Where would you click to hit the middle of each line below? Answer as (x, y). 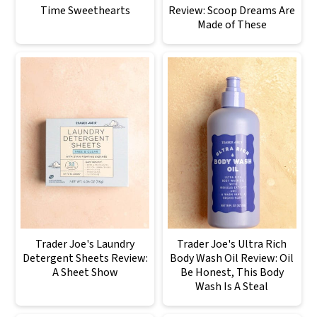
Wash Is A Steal (232, 286)
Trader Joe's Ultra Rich (232, 244)
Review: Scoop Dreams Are (232, 10)
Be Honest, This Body (232, 272)
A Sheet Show (85, 272)
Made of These (232, 24)
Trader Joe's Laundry (85, 244)
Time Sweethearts (85, 10)
